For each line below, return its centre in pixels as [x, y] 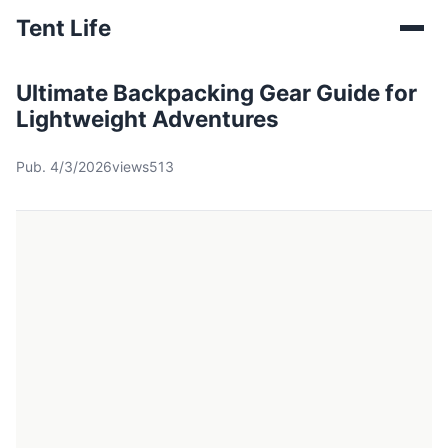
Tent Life [63, 27]
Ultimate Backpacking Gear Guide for [216, 92]
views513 [143, 166]
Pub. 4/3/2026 [64, 166]
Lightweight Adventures [147, 118]
